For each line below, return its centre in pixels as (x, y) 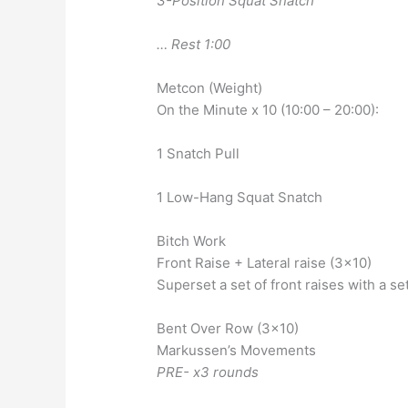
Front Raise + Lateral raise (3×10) (265, 263)
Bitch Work (192, 241)
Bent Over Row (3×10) (228, 329)
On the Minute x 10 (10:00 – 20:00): (268, 110)
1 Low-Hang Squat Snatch (240, 198)
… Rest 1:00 (194, 45)
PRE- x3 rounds (208, 372)
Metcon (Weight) (210, 88)
